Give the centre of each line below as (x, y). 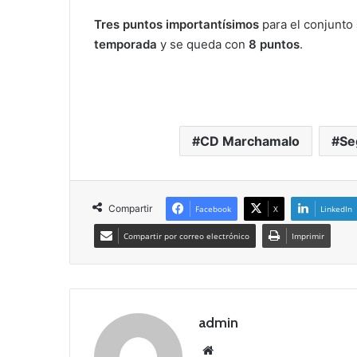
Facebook (213, 209)
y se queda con (203, 45)
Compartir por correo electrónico (186, 236)
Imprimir (308, 236)
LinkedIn (336, 209)
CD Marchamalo (249, 141)
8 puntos (274, 45)
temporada (126, 45)
